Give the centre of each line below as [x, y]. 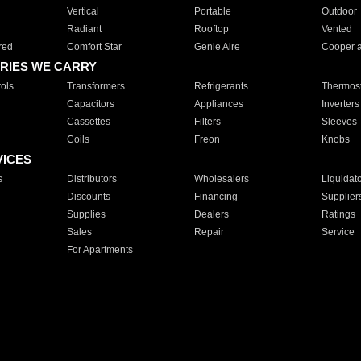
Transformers [95, 86]
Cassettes [88, 122]
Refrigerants [221, 86]
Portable [212, 11]
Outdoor [339, 11]
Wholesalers [221, 179]
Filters [207, 122]
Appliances [218, 104]
